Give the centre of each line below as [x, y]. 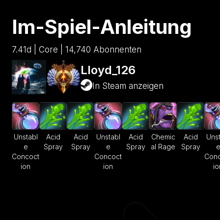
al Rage [163, 147]
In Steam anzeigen [128, 86]
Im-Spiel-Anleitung [102, 27]
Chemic [163, 137]
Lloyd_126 [108, 70]
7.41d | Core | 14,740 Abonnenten [77, 50]
